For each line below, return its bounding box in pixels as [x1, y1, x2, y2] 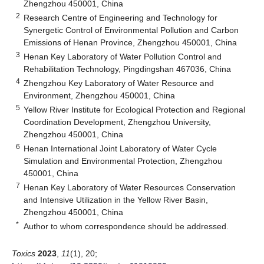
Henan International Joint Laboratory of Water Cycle [24, 143, 217, 153]
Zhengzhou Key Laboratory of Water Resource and [24, 78, 214, 88]
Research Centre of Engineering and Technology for [24, 12, 218, 22]
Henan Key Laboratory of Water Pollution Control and [24, 51, 222, 61]
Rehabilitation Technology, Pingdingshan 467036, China [24, 64, 232, 74]
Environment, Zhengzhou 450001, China [24, 90, 176, 100]
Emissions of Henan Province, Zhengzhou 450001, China [24, 37, 237, 47]
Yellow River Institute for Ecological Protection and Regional [24, 104, 246, 114]
